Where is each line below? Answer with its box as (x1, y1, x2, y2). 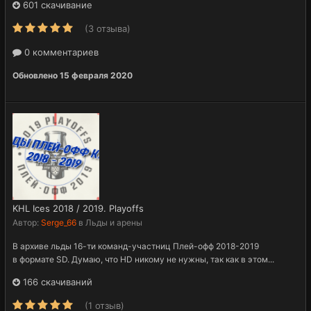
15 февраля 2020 (60, 69, 133, 81)
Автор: (12, 217, 41, 228)
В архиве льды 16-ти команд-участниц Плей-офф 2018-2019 (12, 240, 259, 251)
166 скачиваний (20, 276, 92, 287)
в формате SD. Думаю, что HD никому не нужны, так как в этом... (12, 253, 274, 264)
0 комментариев (22, 46, 99, 58)
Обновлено (12, 69, 60, 81)
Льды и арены (85, 217, 142, 228)
